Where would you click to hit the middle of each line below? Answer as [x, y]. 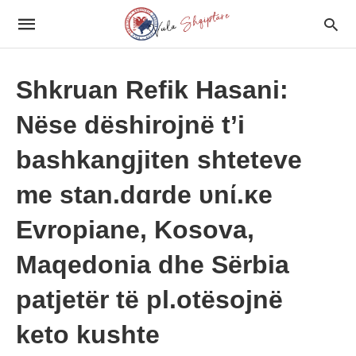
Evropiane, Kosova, [135, 230]
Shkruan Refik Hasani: [152, 90]
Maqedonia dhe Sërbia [153, 265]
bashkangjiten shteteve [159, 160]
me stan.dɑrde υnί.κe [144, 195]
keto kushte [88, 335]
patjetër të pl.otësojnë [149, 300]
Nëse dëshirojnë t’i [130, 125]
